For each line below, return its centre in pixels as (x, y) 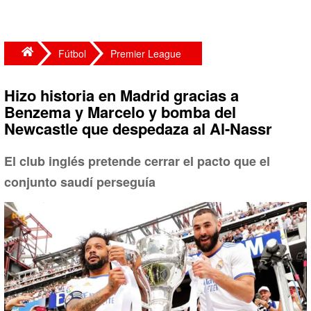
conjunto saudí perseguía (80, 182)
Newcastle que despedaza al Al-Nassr (138, 128)
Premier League (146, 53)
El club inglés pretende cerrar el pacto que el (137, 161)
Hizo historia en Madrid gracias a (121, 95)
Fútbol (72, 53)
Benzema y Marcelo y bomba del (120, 112)
